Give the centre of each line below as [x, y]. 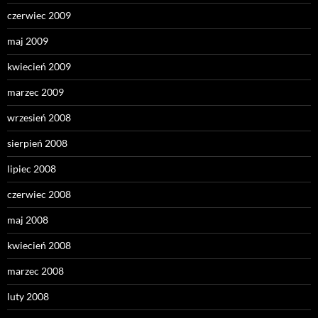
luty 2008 [28, 297]
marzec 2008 [35, 271]
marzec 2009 [35, 92]
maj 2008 [28, 220]
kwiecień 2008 [39, 246]
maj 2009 [28, 41]
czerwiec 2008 [39, 194]
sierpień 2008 [37, 143]
